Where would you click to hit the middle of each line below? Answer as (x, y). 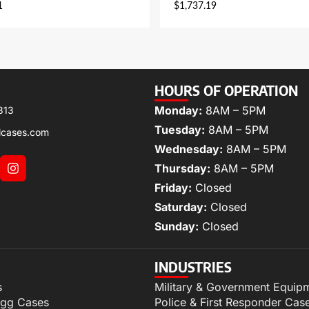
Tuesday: (180, 129)
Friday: (173, 187)
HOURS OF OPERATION (226, 90)
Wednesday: (189, 149)
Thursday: (182, 168)
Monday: (178, 110)
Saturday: (181, 207)
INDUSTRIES (193, 266)
